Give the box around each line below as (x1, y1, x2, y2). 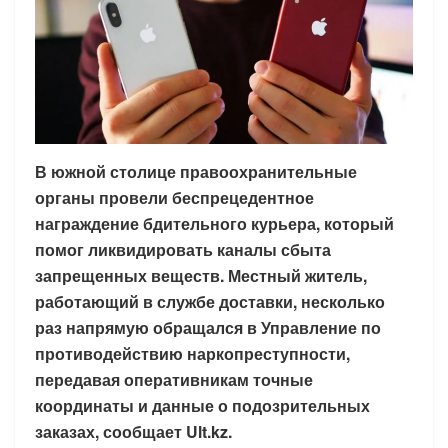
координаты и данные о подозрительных (35, 393, 370, 417)
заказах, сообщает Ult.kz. (35, 419, 232, 443)
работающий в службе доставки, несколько (35, 289, 385, 313)
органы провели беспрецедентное (35, 185, 314, 209)
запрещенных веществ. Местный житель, (35, 263, 367, 287)
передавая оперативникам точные (35, 367, 313, 391)
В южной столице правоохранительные (35, 159, 357, 183)
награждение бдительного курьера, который (35, 211, 394, 235)
